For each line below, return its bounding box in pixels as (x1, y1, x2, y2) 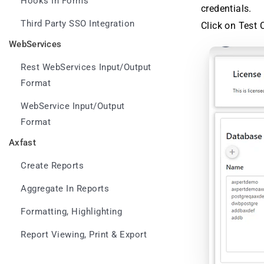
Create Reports (21, 161, 84, 171)
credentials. (201, 3, 252, 14)
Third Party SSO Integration (21, 19, 135, 29)
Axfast (9, 137, 36, 148)
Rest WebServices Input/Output (21, 62, 151, 72)
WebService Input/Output (21, 101, 125, 111)
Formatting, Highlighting (21, 207, 122, 217)
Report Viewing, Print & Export (21, 230, 147, 240)
